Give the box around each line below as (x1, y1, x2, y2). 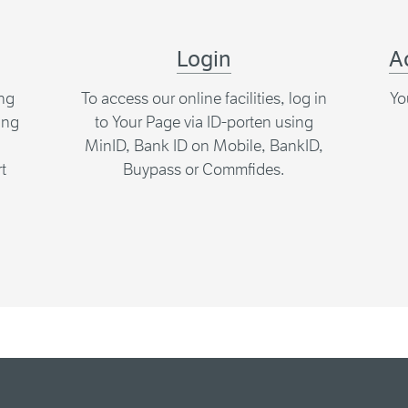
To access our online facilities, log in (80, 88, 327, 108)
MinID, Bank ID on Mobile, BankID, (84, 136, 323, 156)
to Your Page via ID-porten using (94, 112, 313, 132)
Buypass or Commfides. (123, 159, 285, 179)
